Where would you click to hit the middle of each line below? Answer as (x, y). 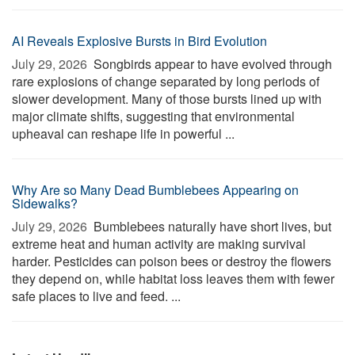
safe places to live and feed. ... (96, 296)
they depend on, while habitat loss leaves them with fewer (173, 279)
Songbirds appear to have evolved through (211, 64)
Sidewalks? (45, 203)
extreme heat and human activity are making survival (159, 244)
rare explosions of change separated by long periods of (166, 81)
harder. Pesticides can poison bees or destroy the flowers (172, 261)
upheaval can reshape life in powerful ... (123, 134)
